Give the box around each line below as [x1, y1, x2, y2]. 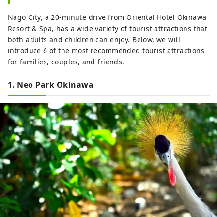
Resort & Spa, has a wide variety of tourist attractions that [8, 24, 208, 33]
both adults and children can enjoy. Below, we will [8, 35, 181, 45]
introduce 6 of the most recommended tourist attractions [8, 46, 205, 56]
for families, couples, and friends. [8, 57, 124, 67]
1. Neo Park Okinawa [8, 79, 94, 91]
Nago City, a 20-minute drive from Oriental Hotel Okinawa [8, 13, 207, 22]
